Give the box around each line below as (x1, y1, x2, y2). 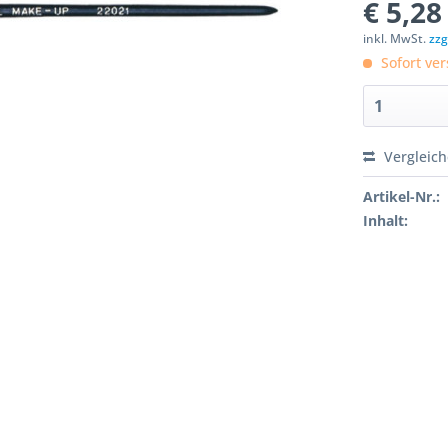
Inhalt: (363, 211, 409, 230)
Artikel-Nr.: (363, 187, 441, 206)
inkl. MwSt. (363, 30, 430, 47)
